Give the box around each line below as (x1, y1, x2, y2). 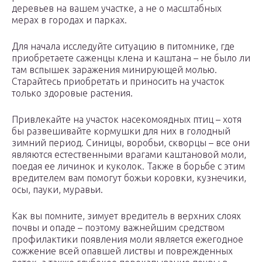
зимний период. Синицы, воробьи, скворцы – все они (12, 137, 250, 149)
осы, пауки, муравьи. (12, 184, 103, 195)
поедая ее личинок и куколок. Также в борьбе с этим (12, 161, 245, 172)
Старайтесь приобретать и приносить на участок (12, 76, 225, 87)
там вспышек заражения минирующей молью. (12, 64, 217, 75)
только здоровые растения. (12, 88, 133, 99)
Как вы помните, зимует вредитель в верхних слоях (12, 211, 241, 222)
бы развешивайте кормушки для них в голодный (12, 126, 230, 137)
